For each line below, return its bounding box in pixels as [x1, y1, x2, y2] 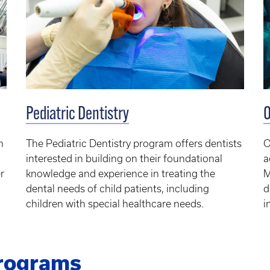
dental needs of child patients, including [25, 183, 209, 194]
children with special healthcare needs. [25, 198, 204, 209]
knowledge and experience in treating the [25, 168, 215, 179]
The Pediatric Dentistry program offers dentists [25, 137, 242, 149]
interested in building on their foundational [25, 152, 222, 164]
